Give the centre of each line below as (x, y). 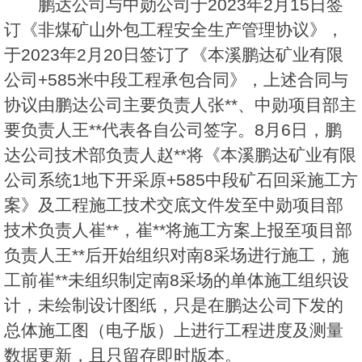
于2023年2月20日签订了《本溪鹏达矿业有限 (174, 55)
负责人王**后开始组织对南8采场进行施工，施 (177, 255)
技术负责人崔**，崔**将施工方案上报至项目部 (178, 230)
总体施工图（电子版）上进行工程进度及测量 (174, 330)
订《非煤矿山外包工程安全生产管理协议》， (174, 30)
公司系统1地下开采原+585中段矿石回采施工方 (181, 180)
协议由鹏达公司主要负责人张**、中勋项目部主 (180, 105)
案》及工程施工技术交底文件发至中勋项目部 (174, 205)
